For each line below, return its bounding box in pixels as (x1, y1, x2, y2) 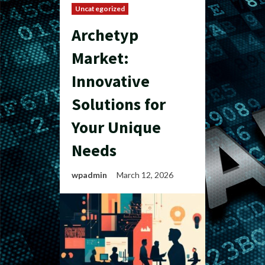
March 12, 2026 (117, 170, 175, 180)
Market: (72, 47, 129, 69)
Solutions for (72, 93, 166, 115)
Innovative (72, 70, 150, 92)
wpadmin (72, 170, 107, 180)
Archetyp (72, 24, 138, 46)
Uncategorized (75, 4, 125, 13)
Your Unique (72, 117, 161, 138)
